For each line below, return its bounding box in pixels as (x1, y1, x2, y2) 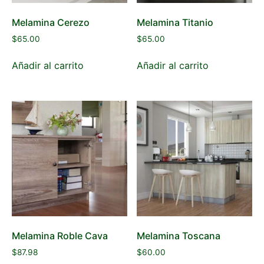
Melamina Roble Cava (12, 229, 108, 242)
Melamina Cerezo (12, 16, 90, 29)
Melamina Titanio (137, 16, 214, 29)
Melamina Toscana (137, 229, 221, 242)
